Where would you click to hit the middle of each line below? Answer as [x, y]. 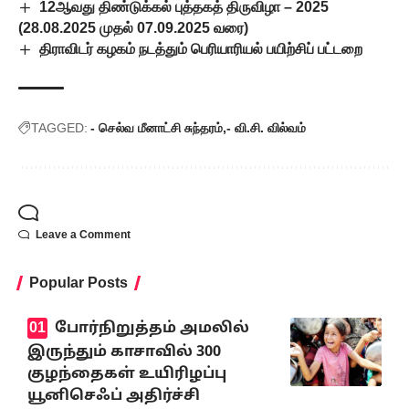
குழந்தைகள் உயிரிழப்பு [127, 374]
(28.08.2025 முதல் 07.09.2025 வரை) [133, 27]
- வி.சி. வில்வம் [266, 128]
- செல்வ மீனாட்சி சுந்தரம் [157, 128]
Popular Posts [79, 283]
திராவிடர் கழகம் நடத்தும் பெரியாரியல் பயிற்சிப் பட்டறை [201, 48]
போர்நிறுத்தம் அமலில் [152, 329]
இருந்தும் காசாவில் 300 [124, 352]
